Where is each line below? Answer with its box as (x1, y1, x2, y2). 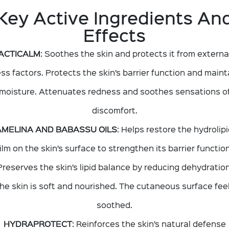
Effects (83, 23, 146, 47)
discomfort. (91, 104, 138, 116)
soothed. (97, 198, 132, 210)
